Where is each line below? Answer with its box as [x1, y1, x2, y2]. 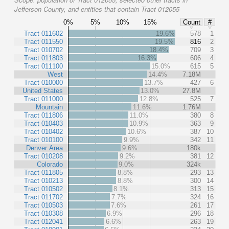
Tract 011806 [24, 111, 63, 119]
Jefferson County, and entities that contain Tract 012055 [14, 4, 179, 14]
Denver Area [26, 144, 63, 152]
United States [22, 86, 63, 95]
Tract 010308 [24, 209, 63, 217]
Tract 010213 [24, 176, 63, 185]
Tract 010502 [24, 185, 63, 193]
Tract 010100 [24, 135, 63, 144]
